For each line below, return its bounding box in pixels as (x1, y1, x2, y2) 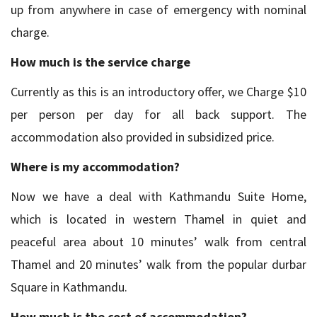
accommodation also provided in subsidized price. (11, 128, 275, 145)
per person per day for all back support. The (11, 105, 306, 122)
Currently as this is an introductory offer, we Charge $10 (11, 83, 306, 100)
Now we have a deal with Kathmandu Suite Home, (11, 188, 306, 204)
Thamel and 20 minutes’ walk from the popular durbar (11, 255, 306, 272)
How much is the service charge (11, 53, 190, 70)
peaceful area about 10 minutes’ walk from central (11, 233, 306, 250)
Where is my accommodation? (11, 158, 180, 175)
